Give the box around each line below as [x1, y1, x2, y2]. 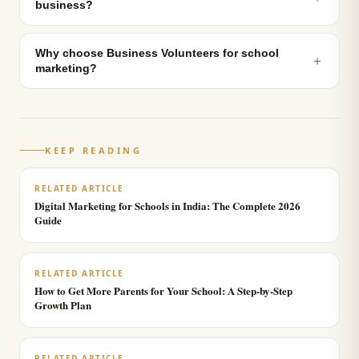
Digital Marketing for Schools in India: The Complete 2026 [34, 198, 301, 213]
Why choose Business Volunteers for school [35, 47, 279, 59]
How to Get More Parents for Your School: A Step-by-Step [34, 283, 292, 298]
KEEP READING [45, 144, 142, 156]
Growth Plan [34, 297, 91, 313]
